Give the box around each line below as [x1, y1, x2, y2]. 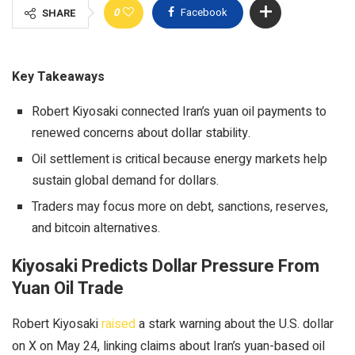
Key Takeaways [12, 67, 105, 86]
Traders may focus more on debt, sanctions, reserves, [32, 197, 328, 216]
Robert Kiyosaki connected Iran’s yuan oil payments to [32, 101, 326, 121]
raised [101, 314, 139, 334]
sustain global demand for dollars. [32, 170, 219, 190]
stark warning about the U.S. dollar [145, 314, 334, 334]
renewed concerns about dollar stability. [32, 123, 250, 143]
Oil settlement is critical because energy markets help [32, 149, 327, 169]
